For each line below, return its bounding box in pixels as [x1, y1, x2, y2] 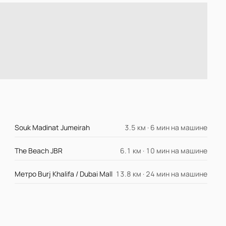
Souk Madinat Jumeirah [15, 123, 90, 133]
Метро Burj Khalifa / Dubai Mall [15, 169, 113, 179]
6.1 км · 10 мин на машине [120, 146, 207, 156]
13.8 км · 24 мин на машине [115, 169, 207, 179]
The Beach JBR [15, 146, 63, 156]
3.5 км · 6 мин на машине [124, 123, 207, 133]
